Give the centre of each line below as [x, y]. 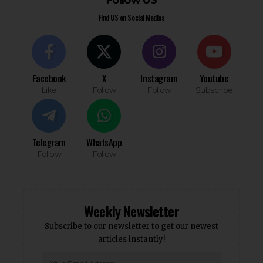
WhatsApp [104, 142]
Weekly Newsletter [131, 211]
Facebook [49, 78]
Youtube [214, 78]
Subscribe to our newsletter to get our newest [131, 227]
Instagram [159, 78]
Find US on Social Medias [131, 18]
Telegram [49, 142]
